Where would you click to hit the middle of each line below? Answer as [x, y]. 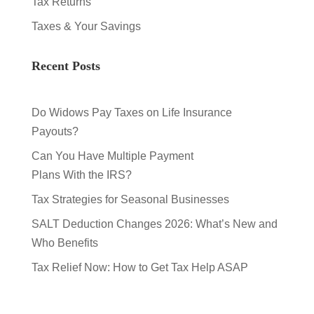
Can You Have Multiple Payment [112, 156]
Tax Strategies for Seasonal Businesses [131, 200]
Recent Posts [66, 66]
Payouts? [56, 132]
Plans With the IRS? [83, 175]
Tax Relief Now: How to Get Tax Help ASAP [139, 268]
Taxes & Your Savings [86, 27]
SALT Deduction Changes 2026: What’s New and [154, 224]
